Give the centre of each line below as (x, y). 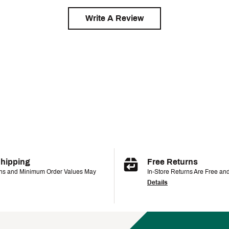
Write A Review (114, 18)
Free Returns (173, 162)
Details (157, 182)
